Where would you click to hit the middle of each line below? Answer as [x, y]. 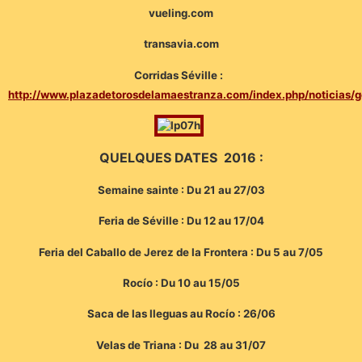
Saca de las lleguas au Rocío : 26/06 [181, 314]
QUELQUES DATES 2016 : [181, 158]
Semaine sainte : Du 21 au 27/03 [181, 189]
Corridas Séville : [181, 75]
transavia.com [181, 44]
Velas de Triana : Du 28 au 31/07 [181, 345]
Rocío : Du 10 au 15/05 [181, 283]
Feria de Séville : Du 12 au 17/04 [181, 221]
